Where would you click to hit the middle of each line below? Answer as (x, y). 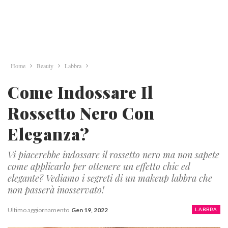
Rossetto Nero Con (81, 113)
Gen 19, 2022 (90, 210)
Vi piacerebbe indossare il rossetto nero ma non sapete (113, 155)
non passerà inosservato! (56, 190)
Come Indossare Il (80, 92)
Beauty (45, 66)
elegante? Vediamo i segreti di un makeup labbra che (110, 178)
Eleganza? (49, 134)
